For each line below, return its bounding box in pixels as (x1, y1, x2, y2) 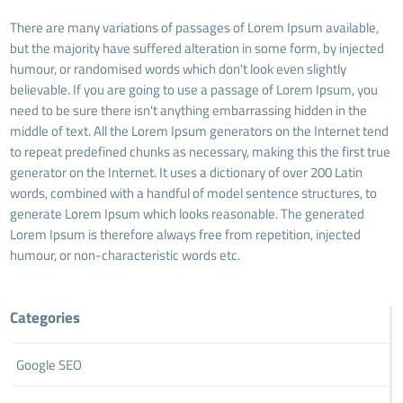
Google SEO (16, 354, 83, 375)
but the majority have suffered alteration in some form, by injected (10, 37, 385, 58)
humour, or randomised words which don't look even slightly (10, 58, 347, 79)
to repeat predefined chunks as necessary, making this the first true (10, 140, 391, 162)
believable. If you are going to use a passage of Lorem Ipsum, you (10, 78, 379, 100)
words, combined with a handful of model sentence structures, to (10, 182, 378, 203)
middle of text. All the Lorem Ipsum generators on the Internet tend (10, 120, 390, 141)
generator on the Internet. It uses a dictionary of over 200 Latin (10, 161, 363, 183)
